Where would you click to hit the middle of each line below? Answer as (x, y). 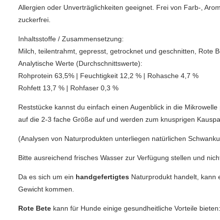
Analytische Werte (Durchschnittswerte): (80, 64)
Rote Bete (35, 208)
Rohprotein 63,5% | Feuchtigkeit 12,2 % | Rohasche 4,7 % (108, 76)
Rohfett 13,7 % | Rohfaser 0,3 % (69, 88)
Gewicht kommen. (46, 189)
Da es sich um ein (47, 177)
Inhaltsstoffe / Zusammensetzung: (71, 39)
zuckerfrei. (34, 20)
